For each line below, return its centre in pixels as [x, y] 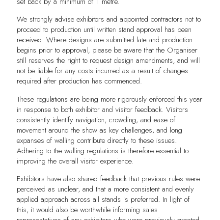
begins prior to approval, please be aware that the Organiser [107, 50]
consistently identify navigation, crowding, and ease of [96, 120]
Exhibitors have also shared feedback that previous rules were [108, 179]
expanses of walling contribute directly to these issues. [96, 140]
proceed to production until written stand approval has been [104, 30]
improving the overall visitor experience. [75, 161]
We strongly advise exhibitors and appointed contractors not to [109, 19]
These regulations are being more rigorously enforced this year [109, 99]
